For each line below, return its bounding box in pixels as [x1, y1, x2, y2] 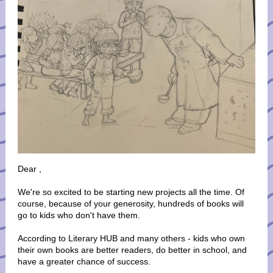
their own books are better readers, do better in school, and [18, 245, 247, 255]
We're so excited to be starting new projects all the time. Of [18, 187, 244, 197]
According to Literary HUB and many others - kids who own [18, 233, 245, 243]
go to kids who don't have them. [18, 210, 143, 220]
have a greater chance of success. [18, 257, 151, 266]
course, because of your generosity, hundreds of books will [18, 199, 244, 208]
